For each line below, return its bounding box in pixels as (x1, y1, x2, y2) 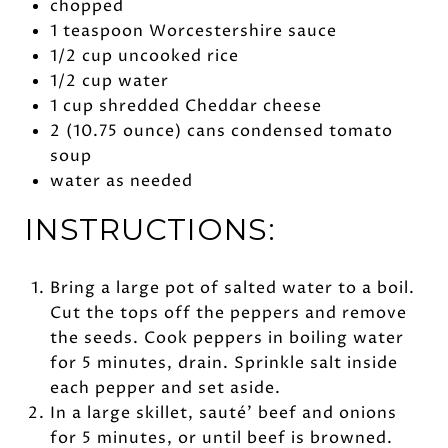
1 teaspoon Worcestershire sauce (49, 19, 337, 42)
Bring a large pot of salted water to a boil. (49, 276, 415, 299)
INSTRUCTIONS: (25, 210, 276, 248)
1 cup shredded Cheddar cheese (49, 94, 322, 117)
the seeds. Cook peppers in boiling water (49, 326, 404, 349)
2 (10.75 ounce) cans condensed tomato (49, 119, 393, 142)
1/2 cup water (49, 69, 169, 92)
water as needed (49, 169, 193, 192)
